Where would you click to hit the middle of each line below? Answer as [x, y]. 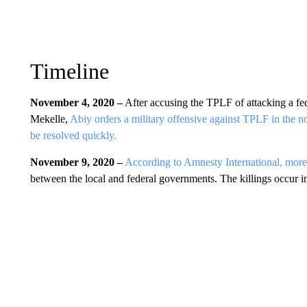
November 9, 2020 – [76, 162]
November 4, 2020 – [76, 102]
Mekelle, [50, 119]
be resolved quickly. [73, 135]
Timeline [69, 71]
